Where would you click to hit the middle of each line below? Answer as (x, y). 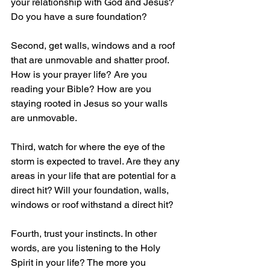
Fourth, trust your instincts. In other (85, 234)
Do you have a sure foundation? (79, 17)
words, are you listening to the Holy (87, 248)
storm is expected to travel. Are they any (96, 162)
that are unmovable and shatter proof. (91, 60)
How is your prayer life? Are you (80, 75)
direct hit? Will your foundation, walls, (91, 190)
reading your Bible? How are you (82, 89)
